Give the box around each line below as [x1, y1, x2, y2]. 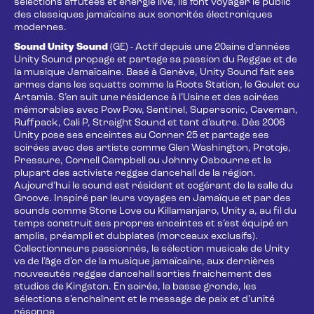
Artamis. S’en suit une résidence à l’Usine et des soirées [14, 93, 279, 103]
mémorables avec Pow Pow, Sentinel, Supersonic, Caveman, [14, 105, 298, 116]
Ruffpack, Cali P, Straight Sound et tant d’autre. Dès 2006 [14, 118, 285, 128]
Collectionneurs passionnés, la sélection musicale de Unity [14, 244, 289, 254]
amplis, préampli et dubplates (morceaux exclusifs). [14, 231, 258, 242]
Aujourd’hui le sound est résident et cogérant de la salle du [14, 181, 293, 191]
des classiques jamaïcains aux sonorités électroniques [14, 10, 273, 20]
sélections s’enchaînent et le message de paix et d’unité [14, 294, 275, 305]
